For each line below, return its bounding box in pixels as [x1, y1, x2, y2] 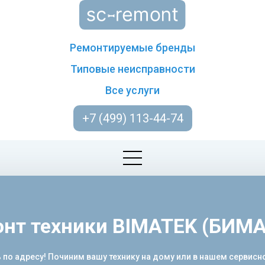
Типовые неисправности [70, 63, 195, 75]
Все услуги [105, 84, 160, 96]
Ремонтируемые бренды [70, 41, 195, 54]
